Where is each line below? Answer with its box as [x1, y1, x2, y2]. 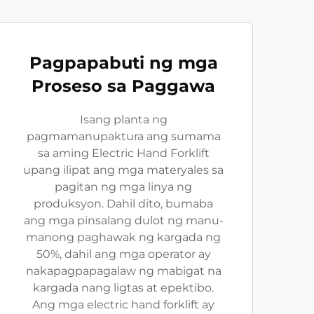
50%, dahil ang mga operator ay [36, 247, 211, 261]
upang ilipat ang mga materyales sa [23, 163, 224, 177]
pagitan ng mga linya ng [55, 180, 192, 193]
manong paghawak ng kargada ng [26, 231, 221, 244]
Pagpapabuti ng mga [29, 53, 218, 73]
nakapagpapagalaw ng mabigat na [25, 264, 221, 278]
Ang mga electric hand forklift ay [32, 298, 214, 311]
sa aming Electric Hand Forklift [37, 146, 210, 160]
